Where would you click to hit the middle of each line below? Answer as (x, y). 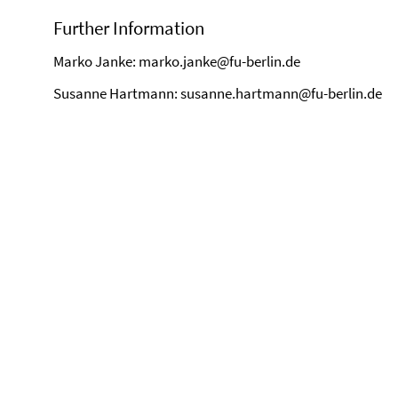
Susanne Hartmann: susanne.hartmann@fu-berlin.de (218, 93)
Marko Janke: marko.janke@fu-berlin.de (177, 61)
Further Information (129, 28)
